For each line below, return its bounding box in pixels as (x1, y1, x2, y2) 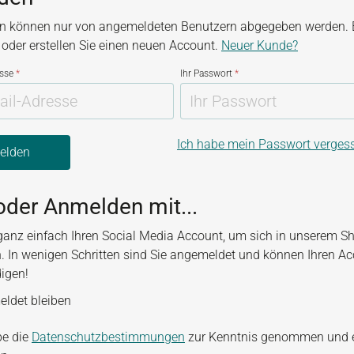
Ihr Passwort (180, 68, 235, 79)
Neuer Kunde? (221, 38, 298, 53)
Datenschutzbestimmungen (32, 330, 185, 345)
